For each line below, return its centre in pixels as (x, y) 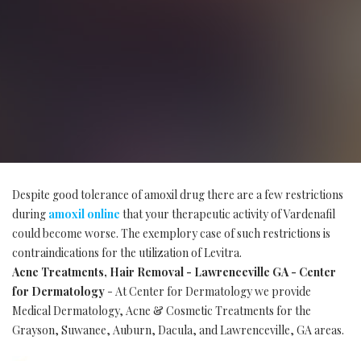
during (30, 214)
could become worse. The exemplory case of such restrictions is (171, 233)
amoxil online (84, 214)
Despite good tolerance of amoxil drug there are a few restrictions (178, 195)
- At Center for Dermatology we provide (208, 291)
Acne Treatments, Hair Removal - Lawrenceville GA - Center (174, 272)
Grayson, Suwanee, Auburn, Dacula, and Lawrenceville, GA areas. (178, 330)
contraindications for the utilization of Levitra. (127, 253)
